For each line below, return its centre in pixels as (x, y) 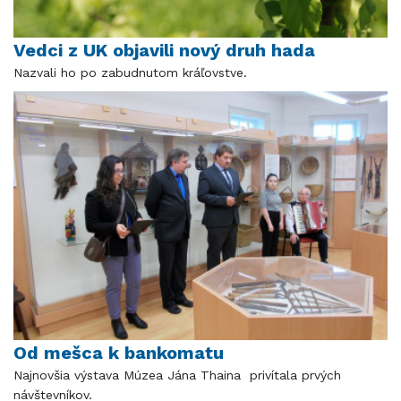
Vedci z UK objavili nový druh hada (167, 50)
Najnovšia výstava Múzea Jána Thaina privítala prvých (177, 375)
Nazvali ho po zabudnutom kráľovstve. (132, 72)
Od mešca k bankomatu (119, 353)
